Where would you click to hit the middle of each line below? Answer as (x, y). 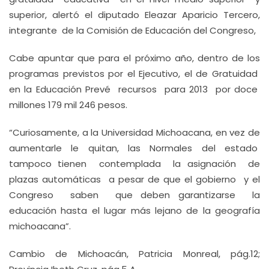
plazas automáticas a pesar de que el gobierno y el (134, 179)
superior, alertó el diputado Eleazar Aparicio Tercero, (134, 15)
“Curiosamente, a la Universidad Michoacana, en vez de (134, 132)
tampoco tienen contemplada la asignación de (134, 164)
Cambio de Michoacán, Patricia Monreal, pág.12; (134, 254)
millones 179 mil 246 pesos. (68, 105)
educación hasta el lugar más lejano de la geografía (134, 210)
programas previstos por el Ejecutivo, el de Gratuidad (134, 74)
